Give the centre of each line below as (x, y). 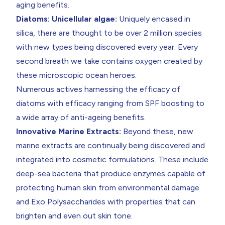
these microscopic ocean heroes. (76, 75)
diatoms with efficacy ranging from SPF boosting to (110, 103)
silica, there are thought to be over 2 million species (109, 33)
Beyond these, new (158, 131)
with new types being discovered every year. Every (107, 47)
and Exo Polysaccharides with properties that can (106, 202)
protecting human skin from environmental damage (108, 188)
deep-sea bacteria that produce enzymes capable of (111, 174)
